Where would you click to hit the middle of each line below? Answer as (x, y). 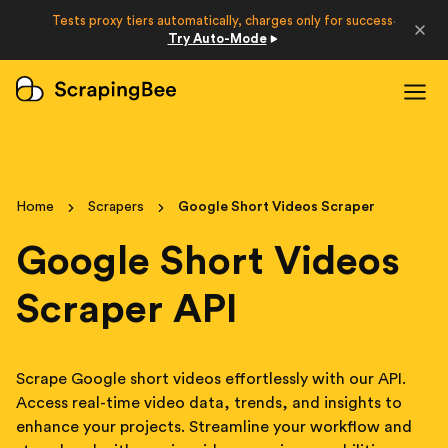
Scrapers (116, 207)
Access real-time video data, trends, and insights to (209, 403)
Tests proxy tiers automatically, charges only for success (222, 20)
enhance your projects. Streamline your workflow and (214, 427)
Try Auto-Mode (217, 38)
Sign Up (113, 74)
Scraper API (127, 310)
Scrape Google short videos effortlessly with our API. (211, 379)
